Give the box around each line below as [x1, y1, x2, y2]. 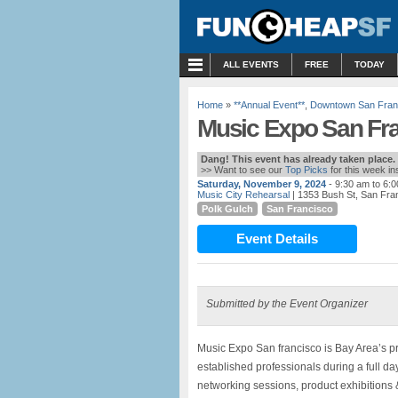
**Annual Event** [234, 99, 305, 110]
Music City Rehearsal [197, 189, 290, 200]
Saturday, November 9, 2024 [197, 179, 326, 189]
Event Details [236, 231, 318, 246]
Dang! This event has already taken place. [201, 154, 395, 164]
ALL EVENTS [223, 60, 279, 69]
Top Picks [285, 164, 328, 175]
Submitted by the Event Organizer [206, 298, 368, 310]
